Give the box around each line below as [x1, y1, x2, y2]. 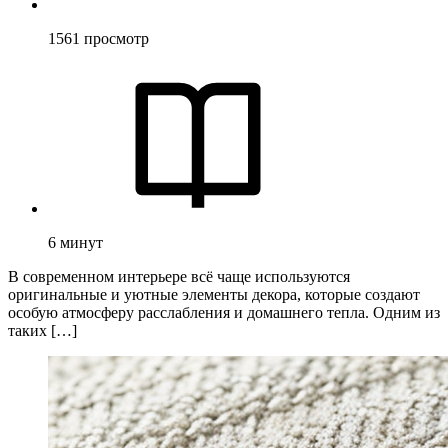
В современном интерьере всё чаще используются [8, 267, 350, 285]
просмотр [84, 29, 149, 47]
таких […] [8, 321, 77, 339]
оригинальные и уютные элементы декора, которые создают [8, 285, 420, 303]
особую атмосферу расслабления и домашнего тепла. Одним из [8, 303, 440, 321]
